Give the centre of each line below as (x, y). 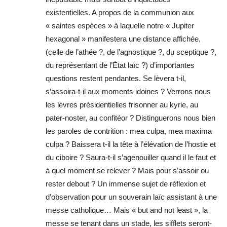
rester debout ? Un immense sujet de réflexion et (126, 184)
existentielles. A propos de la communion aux (120, 13)
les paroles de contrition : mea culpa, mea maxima (129, 131)
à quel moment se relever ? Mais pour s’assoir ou (127, 171)
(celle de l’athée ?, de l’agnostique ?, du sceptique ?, (131, 52)
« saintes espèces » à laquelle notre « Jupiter (120, 26)
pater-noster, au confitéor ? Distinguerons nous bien (130, 118)
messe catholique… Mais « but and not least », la (127, 210)
